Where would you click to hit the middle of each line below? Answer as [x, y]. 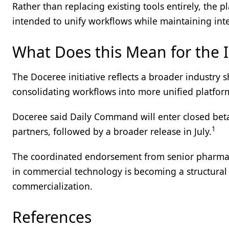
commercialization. [52, 186]
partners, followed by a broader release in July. [112, 131]
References [52, 217]
